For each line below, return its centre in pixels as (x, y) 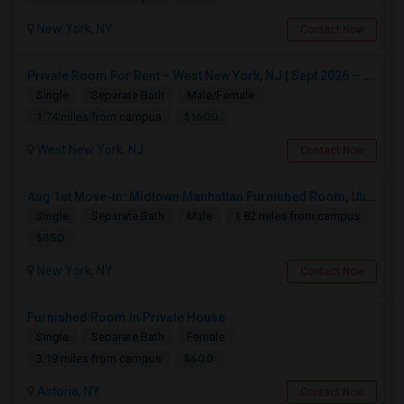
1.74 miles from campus (99, 117)
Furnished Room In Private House (126, 317)
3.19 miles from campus (99, 358)
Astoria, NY (67, 391)
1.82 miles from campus (297, 216)
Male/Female (220, 95)
